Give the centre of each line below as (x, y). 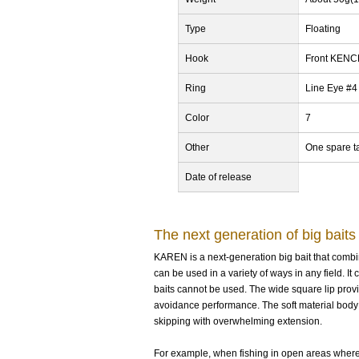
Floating (323, 29)
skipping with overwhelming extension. (238, 321)
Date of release (218, 177)
